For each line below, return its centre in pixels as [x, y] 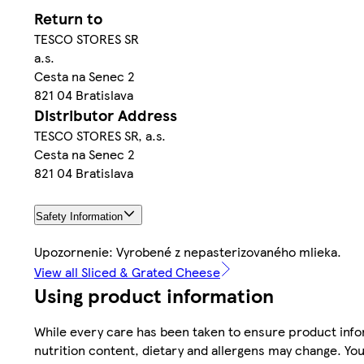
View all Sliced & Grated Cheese [127, 271]
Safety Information [79, 216]
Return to [68, 19]
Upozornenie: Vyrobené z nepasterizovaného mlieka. [188, 251]
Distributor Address [106, 115]
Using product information [154, 295]
